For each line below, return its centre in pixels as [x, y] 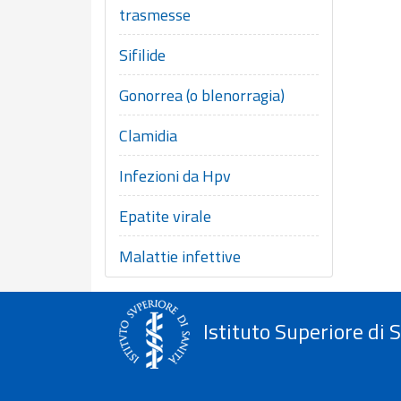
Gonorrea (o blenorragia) [202, 95]
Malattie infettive [180, 256]
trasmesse [155, 14]
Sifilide [142, 55]
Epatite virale [165, 216]
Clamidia [148, 135]
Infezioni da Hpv [175, 175]
